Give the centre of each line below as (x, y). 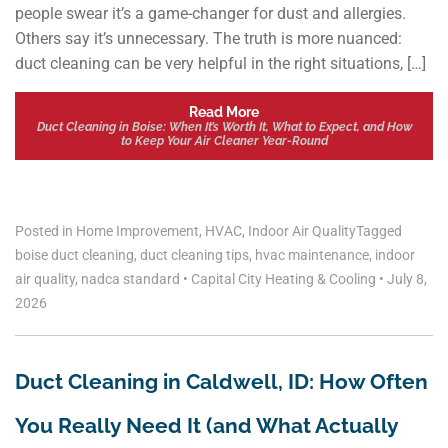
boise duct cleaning (74, 255)
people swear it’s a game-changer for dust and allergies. (210, 13)
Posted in (45, 231)
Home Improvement (137, 231)
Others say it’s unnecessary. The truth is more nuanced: (208, 38)
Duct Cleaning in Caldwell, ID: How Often (221, 382)
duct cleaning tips (194, 255)
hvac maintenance (312, 255)
